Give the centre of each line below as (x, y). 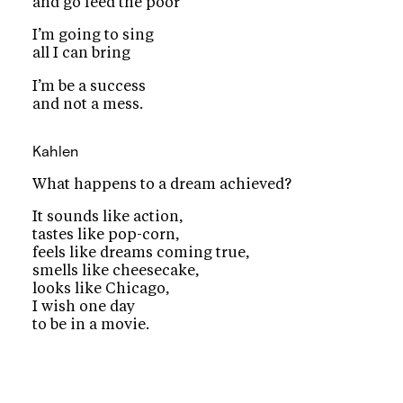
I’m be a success (89, 86)
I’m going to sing (93, 36)
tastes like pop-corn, (106, 235)
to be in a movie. (90, 325)
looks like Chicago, (101, 289)
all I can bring (81, 54)
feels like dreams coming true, (141, 253)
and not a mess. (87, 104)
